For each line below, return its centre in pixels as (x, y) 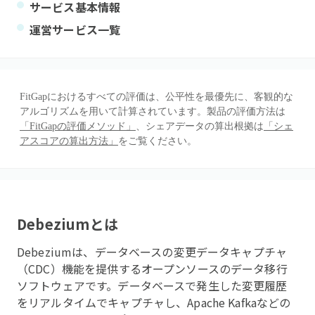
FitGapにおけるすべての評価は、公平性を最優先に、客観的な (156, 97)
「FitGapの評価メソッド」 (78, 126)
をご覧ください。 (157, 141)
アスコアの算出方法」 (69, 141)
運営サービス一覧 (75, 30)
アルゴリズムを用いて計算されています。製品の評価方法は (153, 111)
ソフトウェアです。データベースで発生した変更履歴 (152, 285)
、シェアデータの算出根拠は (200, 126)
